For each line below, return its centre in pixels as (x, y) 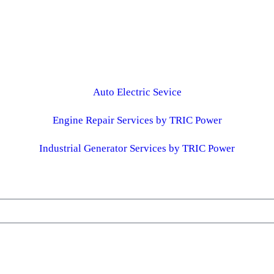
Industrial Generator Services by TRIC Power (137, 148)
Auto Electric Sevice (137, 92)
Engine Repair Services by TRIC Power (137, 120)
